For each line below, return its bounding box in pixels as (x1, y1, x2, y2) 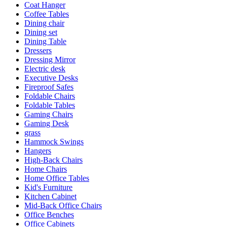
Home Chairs (24, 164, 67, 173)
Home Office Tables (24, 173, 89, 182)
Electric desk (24, 64, 65, 73)
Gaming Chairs (24, 109, 73, 119)
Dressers (24, 46, 52, 55)
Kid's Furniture (24, 182, 72, 192)
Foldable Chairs (24, 91, 75, 100)
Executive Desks (24, 73, 78, 82)
